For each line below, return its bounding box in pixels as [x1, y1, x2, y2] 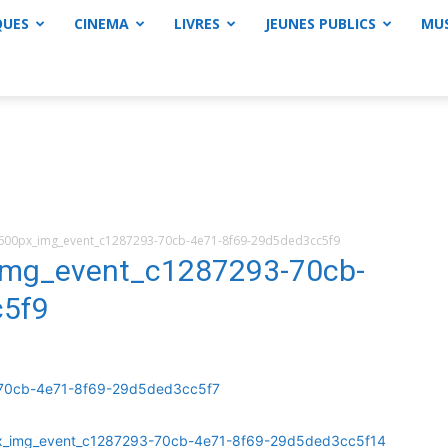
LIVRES [174, 14, 220, 33]
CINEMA [74, 14, 129, 33]
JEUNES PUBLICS [265, 14, 376, 33]
